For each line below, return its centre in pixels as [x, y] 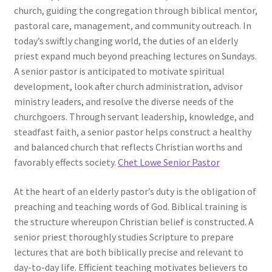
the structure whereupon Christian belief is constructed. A [134, 222]
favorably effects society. [66, 162]
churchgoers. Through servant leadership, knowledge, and [134, 117]
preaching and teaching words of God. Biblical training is [130, 207]
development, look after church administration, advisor [128, 87]
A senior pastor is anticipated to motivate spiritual [119, 71]
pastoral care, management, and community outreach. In [132, 26]
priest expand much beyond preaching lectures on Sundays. [135, 56]
